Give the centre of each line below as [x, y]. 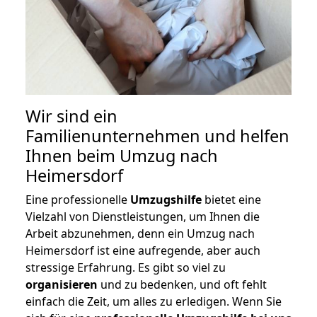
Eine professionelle [78, 200]
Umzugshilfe [166, 200]
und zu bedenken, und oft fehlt [182, 285]
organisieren [62, 285]
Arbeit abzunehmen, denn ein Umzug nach [140, 234]
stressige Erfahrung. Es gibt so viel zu [126, 268]
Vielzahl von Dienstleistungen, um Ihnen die [143, 217]
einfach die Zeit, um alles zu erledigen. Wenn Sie [154, 302]
